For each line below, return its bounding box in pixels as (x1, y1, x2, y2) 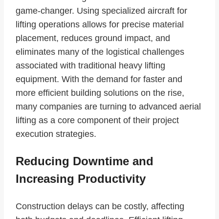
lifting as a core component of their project (16, 115, 179, 126)
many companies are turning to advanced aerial (16, 102, 201, 112)
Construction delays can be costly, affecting (16, 201, 184, 212)
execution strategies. (16, 129, 96, 139)
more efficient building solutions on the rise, (16, 88, 184, 98)
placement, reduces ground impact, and (16, 33, 170, 44)
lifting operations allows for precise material (16, 20, 184, 30)
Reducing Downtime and (16, 154, 153, 168)
